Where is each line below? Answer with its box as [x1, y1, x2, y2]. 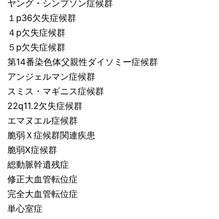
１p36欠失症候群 [7, 13, 76, 23]
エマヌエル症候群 [7, 115, 78, 126]
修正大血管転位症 [7, 174, 78, 184]
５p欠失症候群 [7, 42, 66, 52]
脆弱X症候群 [7, 145, 57, 155]
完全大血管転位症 [7, 189, 78, 199]
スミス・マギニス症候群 [7, 86, 104, 96]
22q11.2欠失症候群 [7, 101, 83, 111]
